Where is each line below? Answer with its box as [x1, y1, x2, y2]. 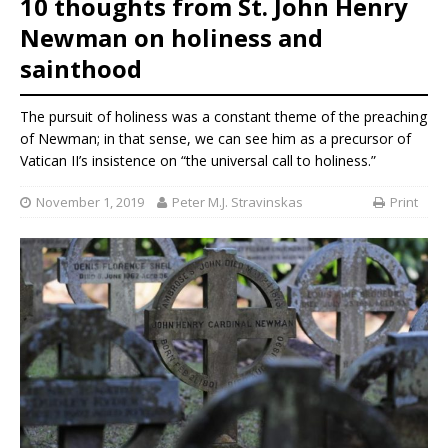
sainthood [20, 51, 142, 85]
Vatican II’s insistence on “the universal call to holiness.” [20, 151, 376, 171]
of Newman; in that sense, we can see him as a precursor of [20, 129, 411, 149]
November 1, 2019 [36, 192, 144, 211]
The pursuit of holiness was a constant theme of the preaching [20, 107, 427, 127]
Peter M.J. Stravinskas [172, 192, 303, 211]
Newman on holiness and [20, 20, 323, 54]
